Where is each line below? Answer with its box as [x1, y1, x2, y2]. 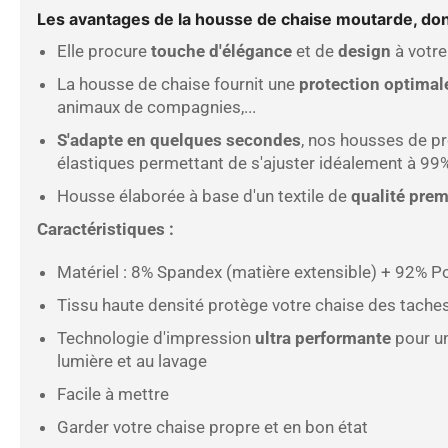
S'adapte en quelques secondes [57, 129, 301, 150]
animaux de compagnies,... [57, 96, 256, 117]
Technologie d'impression [57, 327, 255, 348]
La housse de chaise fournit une [57, 73, 295, 94]
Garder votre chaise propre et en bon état [57, 416, 368, 437]
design [338, 40, 391, 61]
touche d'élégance [151, 40, 292, 61]
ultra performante [255, 327, 391, 348]
